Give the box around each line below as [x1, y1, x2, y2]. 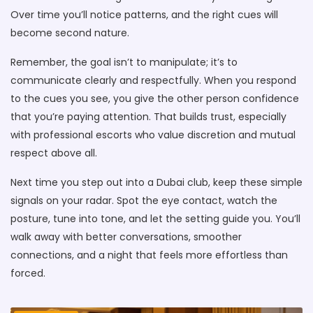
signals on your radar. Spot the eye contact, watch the [10, 194, 277, 208]
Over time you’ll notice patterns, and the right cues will [10, 8, 278, 22]
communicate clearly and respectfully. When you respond [10, 73, 296, 87]
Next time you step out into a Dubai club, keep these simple [10, 175, 303, 189]
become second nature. [10, 26, 129, 40]
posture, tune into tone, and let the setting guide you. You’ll [10, 212, 300, 226]
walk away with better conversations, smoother [10, 230, 242, 244]
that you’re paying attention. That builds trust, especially [10, 110, 286, 124]
